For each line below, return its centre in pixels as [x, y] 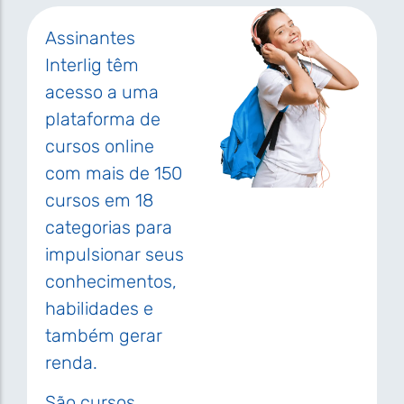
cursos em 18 [99, 200]
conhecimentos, [111, 281]
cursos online [100, 146]
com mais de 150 [114, 173]
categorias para [109, 227]
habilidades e [99, 308]
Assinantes [90, 37]
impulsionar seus [115, 254]
